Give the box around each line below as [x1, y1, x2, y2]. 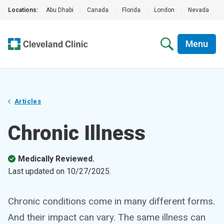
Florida [122, 6, 140, 13]
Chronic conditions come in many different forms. [8, 195, 215, 207]
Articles [14, 97, 41, 105]
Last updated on [8, 166, 66, 176]
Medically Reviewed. [18, 154, 94, 163]
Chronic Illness [8, 121, 145, 145]
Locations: [8, 6, 38, 13]
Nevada [188, 6, 209, 13]
